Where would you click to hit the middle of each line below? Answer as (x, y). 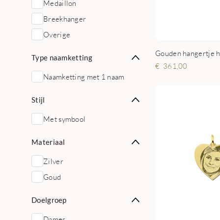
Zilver (53, 161)
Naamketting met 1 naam (84, 77)
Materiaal (48, 142)
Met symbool (65, 119)
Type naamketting (62, 57)
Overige (57, 34)
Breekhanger (65, 19)
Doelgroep (49, 200)
